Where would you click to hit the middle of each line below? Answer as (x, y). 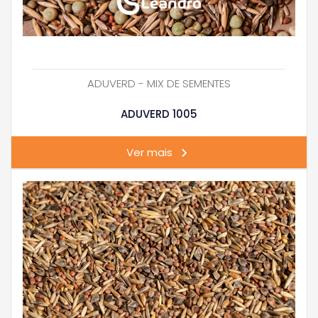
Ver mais (149, 153)
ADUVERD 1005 (159, 114)
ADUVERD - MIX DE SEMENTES (159, 84)
